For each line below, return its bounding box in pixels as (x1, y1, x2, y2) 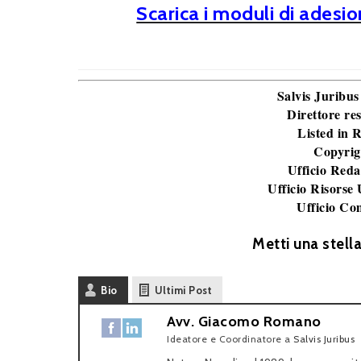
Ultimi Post (154, 284, 212, 297)
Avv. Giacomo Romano (167, 313, 322, 330)
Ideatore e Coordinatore (167, 332, 282, 345)
